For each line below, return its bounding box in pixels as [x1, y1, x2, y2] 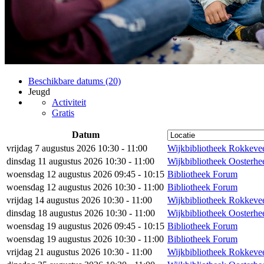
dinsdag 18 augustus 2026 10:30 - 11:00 [6, 208, 155, 218]
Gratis [52, 108, 74, 118]
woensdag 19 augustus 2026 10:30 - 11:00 [6, 234, 164, 244]
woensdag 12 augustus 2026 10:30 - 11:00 [6, 182, 164, 192]
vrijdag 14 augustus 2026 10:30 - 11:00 [6, 195, 152, 205]
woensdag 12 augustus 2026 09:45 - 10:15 [6, 169, 164, 179]
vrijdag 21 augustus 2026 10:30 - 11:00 [6, 247, 152, 257]
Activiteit [52, 97, 86, 107]
